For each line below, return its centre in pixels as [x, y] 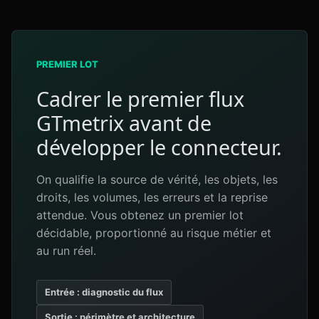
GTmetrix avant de [124, 123]
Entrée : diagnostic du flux [104, 292]
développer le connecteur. [159, 147]
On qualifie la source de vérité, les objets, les [157, 179]
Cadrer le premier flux [140, 99]
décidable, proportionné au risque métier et [154, 233]
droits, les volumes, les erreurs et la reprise [152, 197]
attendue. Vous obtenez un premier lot [140, 215]
